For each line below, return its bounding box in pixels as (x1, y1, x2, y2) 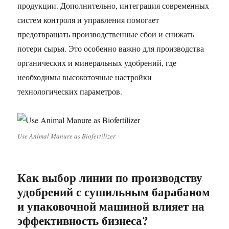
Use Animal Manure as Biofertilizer (17, 131, 116, 141)
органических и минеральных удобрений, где (17, 57, 177, 68)
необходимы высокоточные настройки (17, 72, 152, 82)
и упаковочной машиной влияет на (17, 197, 205, 215)
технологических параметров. (17, 86, 123, 97)
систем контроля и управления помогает (17, 14, 159, 25)
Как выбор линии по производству (17, 169, 203, 186)
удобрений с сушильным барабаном (17, 183, 211, 200)
